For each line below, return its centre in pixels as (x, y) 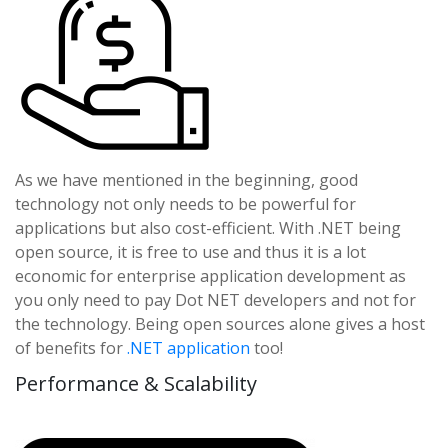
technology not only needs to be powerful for (185, 203)
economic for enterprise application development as (210, 275)
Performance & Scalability (136, 383)
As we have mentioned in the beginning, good (186, 179)
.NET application (188, 347)
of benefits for (71, 347)
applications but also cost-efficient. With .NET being (208, 227)
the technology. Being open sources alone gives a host (220, 323)
